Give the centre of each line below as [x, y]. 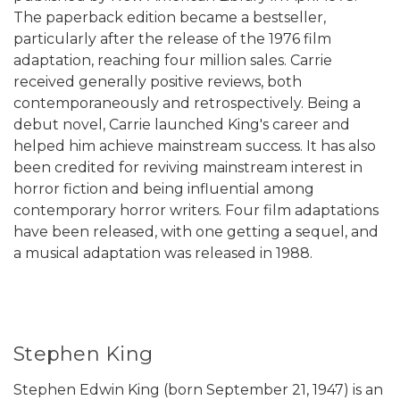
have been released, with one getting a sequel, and [196, 231]
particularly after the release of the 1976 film [172, 38]
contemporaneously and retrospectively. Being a [187, 103]
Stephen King [83, 354]
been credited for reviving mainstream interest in [188, 167]
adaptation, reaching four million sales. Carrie [173, 60]
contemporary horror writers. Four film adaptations [196, 210]
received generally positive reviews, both [158, 81]
